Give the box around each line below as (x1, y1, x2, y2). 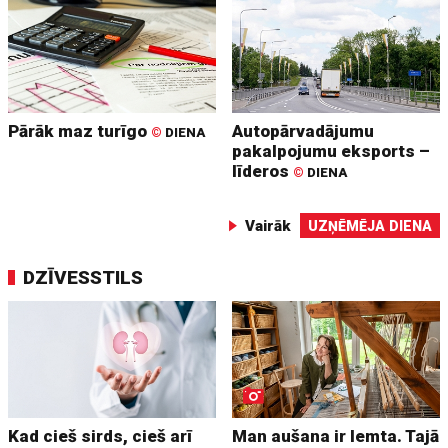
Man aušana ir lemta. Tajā (232, 425, 440, 446)
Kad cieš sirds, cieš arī (8, 425, 193, 446)
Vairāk (244, 216, 291, 235)
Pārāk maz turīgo (8, 120, 152, 141)
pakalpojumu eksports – (232, 140, 431, 161)
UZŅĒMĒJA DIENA (307, 217, 432, 234)
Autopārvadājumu (232, 120, 375, 141)
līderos (232, 160, 294, 181)
